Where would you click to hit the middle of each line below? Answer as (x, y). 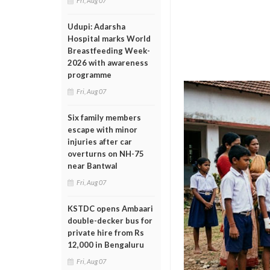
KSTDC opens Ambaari (110, 209)
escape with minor (102, 130)
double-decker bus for (110, 221)
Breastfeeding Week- (109, 51)
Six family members (104, 118)
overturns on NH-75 (106, 154)
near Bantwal (93, 166)
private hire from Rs (106, 233)
